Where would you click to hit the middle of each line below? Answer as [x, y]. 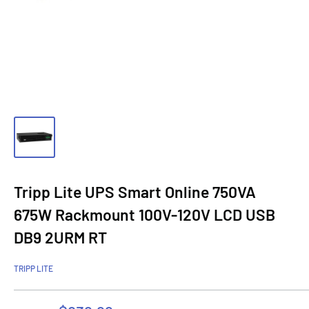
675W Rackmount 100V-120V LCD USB [144, 215]
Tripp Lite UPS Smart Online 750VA [135, 192]
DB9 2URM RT [60, 237]
